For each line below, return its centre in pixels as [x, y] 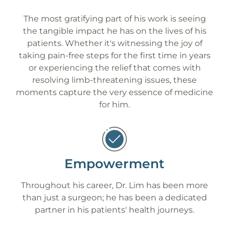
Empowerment [114, 164]
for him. [114, 105]
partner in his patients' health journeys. [114, 210]
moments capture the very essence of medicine [114, 93]
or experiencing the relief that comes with [114, 68]
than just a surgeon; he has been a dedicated [114, 198]
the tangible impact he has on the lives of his [114, 31]
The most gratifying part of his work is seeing [114, 19]
